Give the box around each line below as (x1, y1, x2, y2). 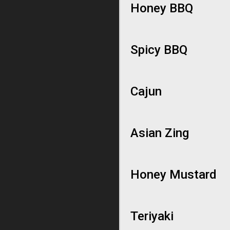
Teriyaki (130, 209, 174, 223)
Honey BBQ (130, 1, 193, 15)
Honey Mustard (130, 167, 217, 182)
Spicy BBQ (130, 43, 187, 57)
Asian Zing (130, 126, 189, 140)
